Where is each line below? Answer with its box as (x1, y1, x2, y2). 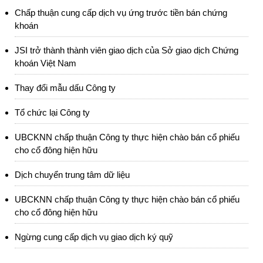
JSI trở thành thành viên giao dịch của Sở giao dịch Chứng (15, 45, 238, 55)
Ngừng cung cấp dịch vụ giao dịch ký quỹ (15, 232, 173, 242)
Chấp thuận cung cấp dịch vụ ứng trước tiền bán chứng (15, 8, 227, 18)
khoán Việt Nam (15, 58, 76, 68)
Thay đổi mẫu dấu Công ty (15, 83, 116, 93)
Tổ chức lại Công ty (15, 107, 90, 117)
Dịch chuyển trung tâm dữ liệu (15, 170, 130, 180)
